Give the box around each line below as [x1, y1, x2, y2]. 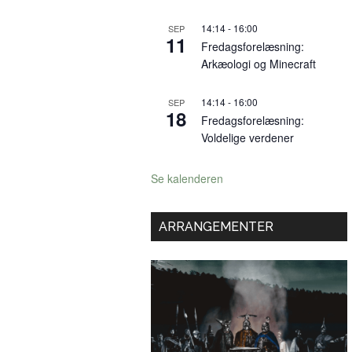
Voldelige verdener [201, 129, 294, 145]
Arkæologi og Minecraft [201, 55, 316, 71]
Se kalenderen [151, 170, 223, 186]
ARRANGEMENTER [159, 218, 273, 234]
